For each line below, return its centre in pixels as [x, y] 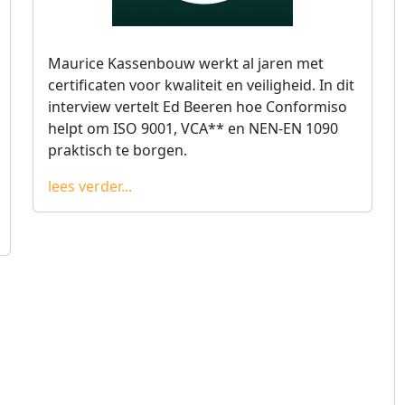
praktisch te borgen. [118, 150]
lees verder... [90, 186]
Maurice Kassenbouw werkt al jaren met [186, 63]
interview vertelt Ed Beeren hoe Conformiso [198, 107]
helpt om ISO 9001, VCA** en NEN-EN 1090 [193, 128]
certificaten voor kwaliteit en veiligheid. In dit [201, 85]
